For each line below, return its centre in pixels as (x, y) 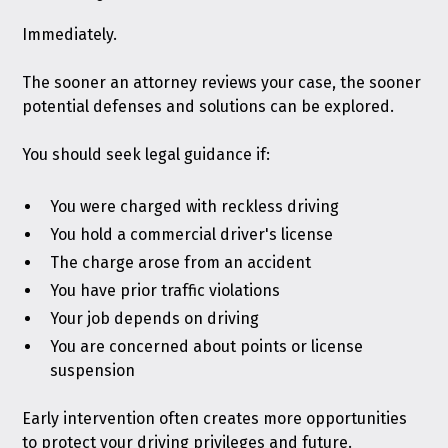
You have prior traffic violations (165, 290)
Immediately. (70, 34)
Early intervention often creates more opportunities (215, 418)
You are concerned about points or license (207, 346)
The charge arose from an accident (181, 262)
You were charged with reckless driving (195, 206)
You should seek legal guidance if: (146, 154)
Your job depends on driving (155, 318)
